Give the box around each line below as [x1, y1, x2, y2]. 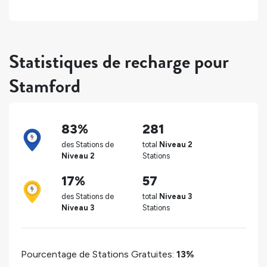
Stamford [9, 72, 80, 101]
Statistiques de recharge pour [9, 48, 229, 76]
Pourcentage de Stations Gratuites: [21, 248, 176, 260]
